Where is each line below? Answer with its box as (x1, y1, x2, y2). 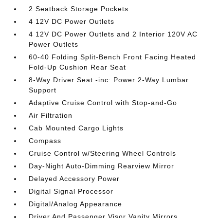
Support (29, 86, 57, 94)
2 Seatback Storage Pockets (29, 5, 129, 13)
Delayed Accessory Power (29, 175, 120, 182)
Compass (29, 137, 62, 145)
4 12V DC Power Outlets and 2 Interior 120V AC (29, 30, 198, 38)
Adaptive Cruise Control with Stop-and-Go (29, 99, 178, 107)
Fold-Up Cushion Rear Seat (29, 63, 127, 71)
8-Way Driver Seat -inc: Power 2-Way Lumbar (29, 76, 189, 84)
